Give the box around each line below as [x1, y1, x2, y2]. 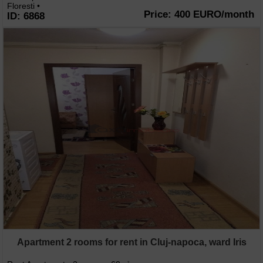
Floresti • [7, 1, 40, 11]
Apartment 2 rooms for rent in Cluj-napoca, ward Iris [16, 237, 247, 248]
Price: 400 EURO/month [144, 9, 254, 21]
